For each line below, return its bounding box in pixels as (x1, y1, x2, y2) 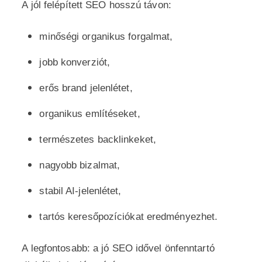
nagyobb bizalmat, (39, 160, 120, 171)
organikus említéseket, (39, 108, 140, 119)
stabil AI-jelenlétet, (39, 185, 122, 196)
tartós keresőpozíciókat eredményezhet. (39, 211, 218, 222)
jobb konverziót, (39, 57, 111, 68)
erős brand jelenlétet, (39, 82, 133, 94)
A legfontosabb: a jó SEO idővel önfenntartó (22, 243, 215, 254)
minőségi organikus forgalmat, (39, 31, 173, 42)
